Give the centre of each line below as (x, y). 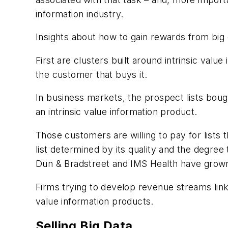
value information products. (95, 201)
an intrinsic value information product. (117, 112)
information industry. (80, 14)
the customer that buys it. (92, 74)
